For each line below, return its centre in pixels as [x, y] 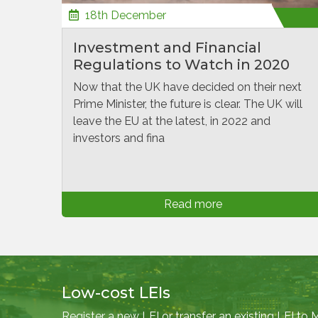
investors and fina [119, 138]
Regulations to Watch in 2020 [181, 65]
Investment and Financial [167, 48]
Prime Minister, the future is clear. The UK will [188, 104]
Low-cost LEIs [116, 293]
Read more [193, 204]
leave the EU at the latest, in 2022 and [172, 121]
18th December [124, 15]
